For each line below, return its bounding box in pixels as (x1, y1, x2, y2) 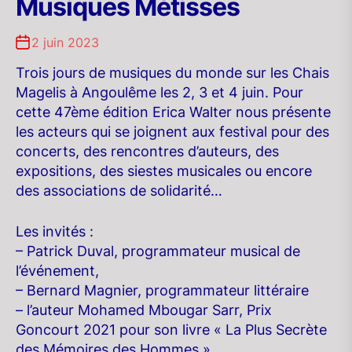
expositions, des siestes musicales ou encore (16, 163, 312, 179)
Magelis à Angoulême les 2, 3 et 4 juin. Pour (16, 84, 303, 101)
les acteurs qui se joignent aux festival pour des (16, 123, 329, 140)
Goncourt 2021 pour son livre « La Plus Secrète (16, 321, 327, 338)
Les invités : (16, 223, 93, 240)
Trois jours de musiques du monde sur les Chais (16, 64, 329, 81)
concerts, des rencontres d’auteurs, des (16, 143, 279, 159)
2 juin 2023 (31, 35, 99, 50)
